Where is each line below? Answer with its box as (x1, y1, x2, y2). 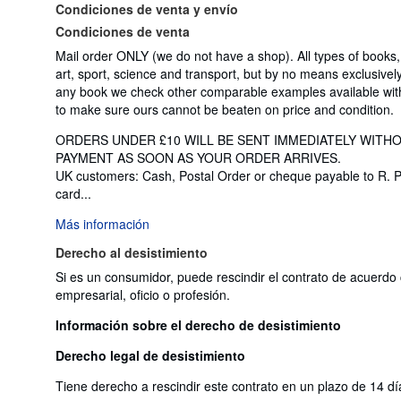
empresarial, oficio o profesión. (55, 285, 230, 303)
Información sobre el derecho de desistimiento (55, 315, 341, 334)
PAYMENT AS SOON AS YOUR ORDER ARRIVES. (55, 148, 341, 166)
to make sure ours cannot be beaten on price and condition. (55, 99, 394, 118)
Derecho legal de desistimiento (55, 346, 245, 364)
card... (55, 183, 91, 202)
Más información (55, 214, 149, 233)
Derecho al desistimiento (55, 243, 208, 261)
